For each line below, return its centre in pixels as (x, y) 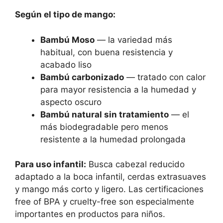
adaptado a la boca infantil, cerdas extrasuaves (111, 177)
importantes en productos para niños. (90, 214)
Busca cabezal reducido (135, 165)
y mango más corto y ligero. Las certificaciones (109, 189)
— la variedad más (133, 40)
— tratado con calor (165, 77)
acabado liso (66, 64)
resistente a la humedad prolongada (113, 139)
